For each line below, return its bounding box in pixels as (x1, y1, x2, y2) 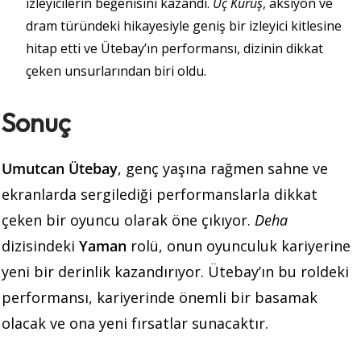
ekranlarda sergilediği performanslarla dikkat (2, 185, 317, 205)
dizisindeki (2, 236, 79, 256)
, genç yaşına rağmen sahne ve (118, 159, 328, 179)
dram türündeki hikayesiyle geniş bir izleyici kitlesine (26, 17, 342, 35)
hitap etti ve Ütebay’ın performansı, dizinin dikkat (26, 39, 323, 58)
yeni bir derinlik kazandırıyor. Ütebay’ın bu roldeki (2, 262, 349, 282)
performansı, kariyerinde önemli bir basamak (2, 288, 317, 308)
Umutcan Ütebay (2, 159, 118, 179)
